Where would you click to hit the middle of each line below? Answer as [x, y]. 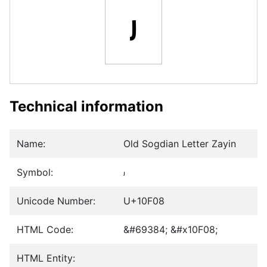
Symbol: [35, 173]
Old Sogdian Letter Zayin [180, 144]
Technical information [86, 107]
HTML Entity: [46, 258]
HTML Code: [45, 230]
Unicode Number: [56, 201]
